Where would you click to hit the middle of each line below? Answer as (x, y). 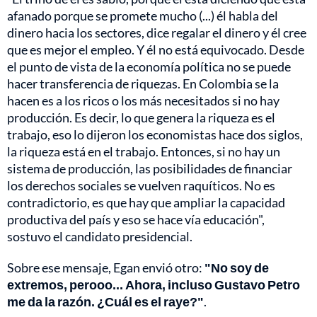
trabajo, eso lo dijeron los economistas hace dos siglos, (155, 135)
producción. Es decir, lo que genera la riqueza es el (141, 118)
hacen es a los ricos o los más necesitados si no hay (143, 101)
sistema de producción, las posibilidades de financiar (150, 169)
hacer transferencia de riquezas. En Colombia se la (143, 84)
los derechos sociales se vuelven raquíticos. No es (141, 186)
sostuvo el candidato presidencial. (100, 237)
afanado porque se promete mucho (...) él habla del (143, 16)
